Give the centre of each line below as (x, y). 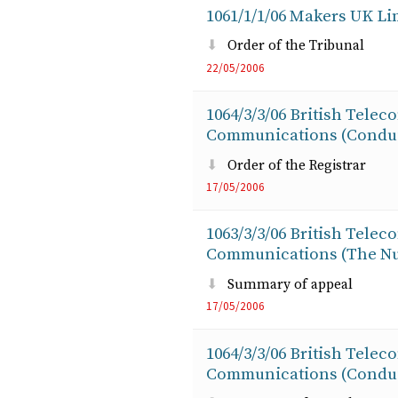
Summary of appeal (290, 284)
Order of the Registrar (296, 165)
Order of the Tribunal (295, 46)
